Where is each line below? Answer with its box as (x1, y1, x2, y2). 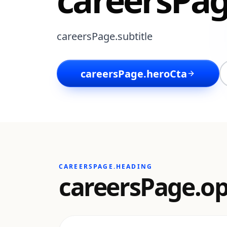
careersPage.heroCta (81, 66, 187, 81)
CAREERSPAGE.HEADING (59, 162, 153, 171)
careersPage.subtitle (57, 29, 153, 44)
